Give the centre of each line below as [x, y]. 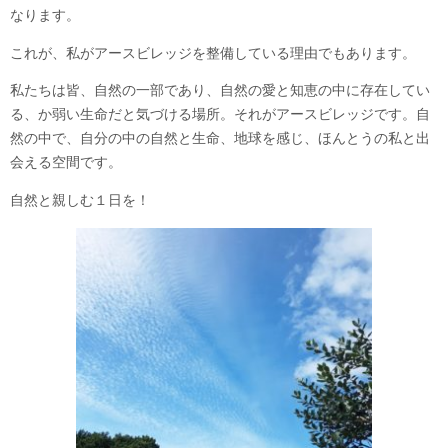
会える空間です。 [66, 163]
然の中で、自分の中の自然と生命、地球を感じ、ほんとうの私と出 [220, 139]
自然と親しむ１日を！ [80, 200]
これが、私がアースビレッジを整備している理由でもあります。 [213, 53]
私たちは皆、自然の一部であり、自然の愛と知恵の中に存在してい [220, 91]
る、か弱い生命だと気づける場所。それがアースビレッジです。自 [220, 115]
